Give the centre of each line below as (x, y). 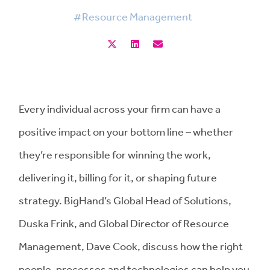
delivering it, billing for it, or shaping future (118, 177)
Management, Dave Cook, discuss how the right (131, 246)
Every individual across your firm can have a (120, 108)
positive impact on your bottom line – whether (126, 131)
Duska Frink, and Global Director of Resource (124, 223)
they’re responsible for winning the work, (115, 154)
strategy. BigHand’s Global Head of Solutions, (125, 200)
